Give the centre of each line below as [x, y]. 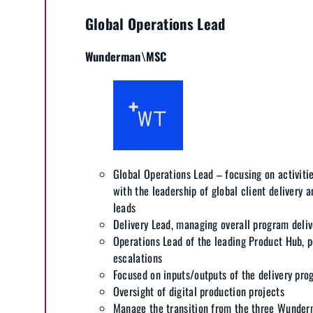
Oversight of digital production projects [198, 291]
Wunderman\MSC [126, 57]
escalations [138, 257]
